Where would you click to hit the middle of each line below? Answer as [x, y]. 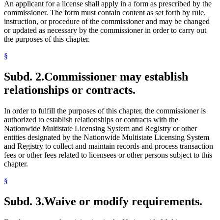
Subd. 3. [24, 202]
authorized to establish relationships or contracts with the [91, 120]
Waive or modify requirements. [123, 202]
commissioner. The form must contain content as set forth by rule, [105, 13]
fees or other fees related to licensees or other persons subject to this [108, 155]
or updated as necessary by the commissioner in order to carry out [105, 30]
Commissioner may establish [116, 77]
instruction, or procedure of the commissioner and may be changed [107, 22]
